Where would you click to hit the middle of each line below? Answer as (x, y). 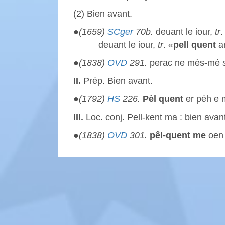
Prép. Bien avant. (117, 81)
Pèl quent (163, 99)
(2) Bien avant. (103, 14)
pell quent (195, 45)
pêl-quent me (178, 135)
